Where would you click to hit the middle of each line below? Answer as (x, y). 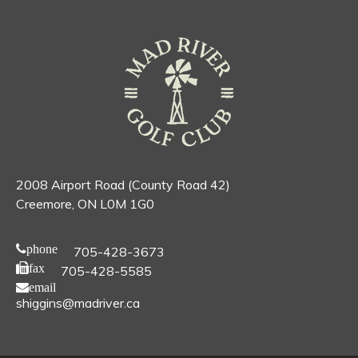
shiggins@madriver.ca (78, 302)
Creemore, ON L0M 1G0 (85, 203)
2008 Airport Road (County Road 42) (123, 184)
